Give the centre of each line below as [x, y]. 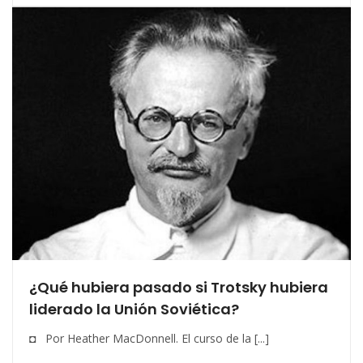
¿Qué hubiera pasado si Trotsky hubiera [179, 288]
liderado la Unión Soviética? [134, 310]
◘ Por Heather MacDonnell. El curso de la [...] [149, 339]
